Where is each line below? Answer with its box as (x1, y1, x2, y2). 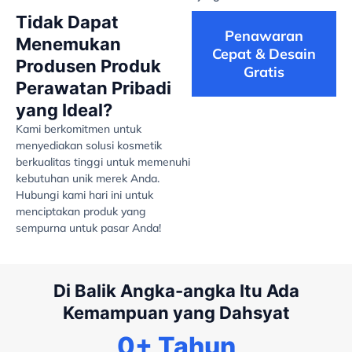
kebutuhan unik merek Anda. (16, 171, 159, 186)
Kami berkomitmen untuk (16, 122, 141, 137)
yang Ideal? (16, 100, 112, 121)
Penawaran (225, 27, 304, 46)
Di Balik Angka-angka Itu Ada (53, 280, 299, 301)
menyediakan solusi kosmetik (16, 138, 162, 153)
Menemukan (16, 34, 121, 55)
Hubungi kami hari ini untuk (16, 188, 153, 203)
